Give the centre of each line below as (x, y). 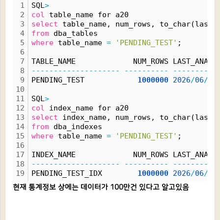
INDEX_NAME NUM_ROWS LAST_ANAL (122, 155)
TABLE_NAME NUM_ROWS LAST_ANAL (122, 61)
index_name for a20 (87, 108)
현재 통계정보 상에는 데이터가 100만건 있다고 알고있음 (101, 187)
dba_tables (76, 33)
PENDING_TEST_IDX (84, 173)
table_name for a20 (87, 15)
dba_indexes (78, 127)
